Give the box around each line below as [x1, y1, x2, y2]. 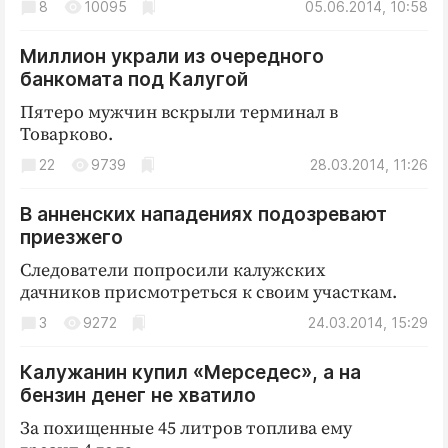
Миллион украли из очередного [20, 45, 324, 68]
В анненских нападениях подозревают [20, 203, 387, 226]
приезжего [20, 226, 123, 249]
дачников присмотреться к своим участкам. [20, 281, 397, 304]
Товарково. [20, 123, 113, 146]
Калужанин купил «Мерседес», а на [20, 361, 361, 384]
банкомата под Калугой [20, 68, 248, 91]
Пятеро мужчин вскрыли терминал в [20, 101, 338, 124]
